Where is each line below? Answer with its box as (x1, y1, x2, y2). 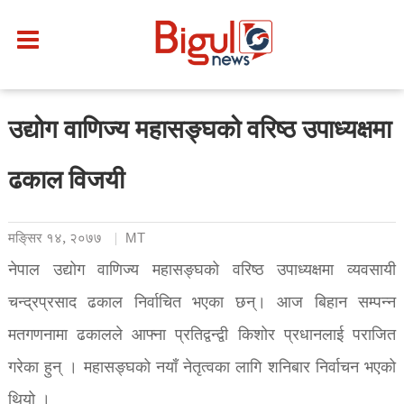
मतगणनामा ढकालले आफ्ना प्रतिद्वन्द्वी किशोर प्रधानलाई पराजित (7, 322, 397, 349)
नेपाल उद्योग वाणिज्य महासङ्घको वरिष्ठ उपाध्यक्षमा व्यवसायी (7, 257, 397, 284)
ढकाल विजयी (7, 161, 124, 205)
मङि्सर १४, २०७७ (7, 227, 102, 250)
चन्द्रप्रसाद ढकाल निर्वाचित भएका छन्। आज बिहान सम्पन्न (7, 289, 397, 317)
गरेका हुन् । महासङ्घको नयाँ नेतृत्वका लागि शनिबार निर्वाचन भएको (7, 354, 397, 381)
